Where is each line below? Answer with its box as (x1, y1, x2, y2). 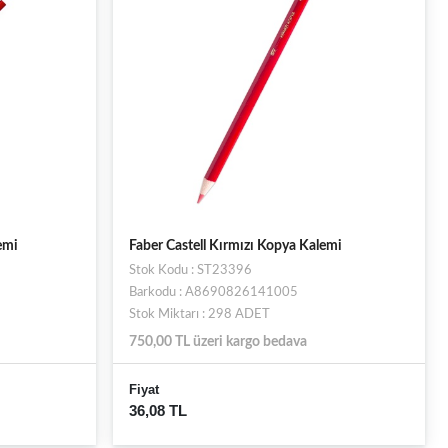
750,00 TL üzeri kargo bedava (128, 335, 307, 349)
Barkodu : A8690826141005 (128, 286, 298, 299)
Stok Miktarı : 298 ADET (128, 308, 270, 321)
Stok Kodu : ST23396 (128, 264, 252, 277)
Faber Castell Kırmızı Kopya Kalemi (128, 239, 342, 253)
